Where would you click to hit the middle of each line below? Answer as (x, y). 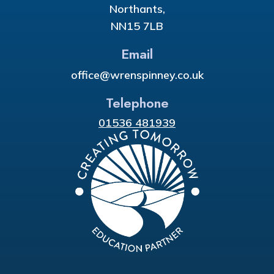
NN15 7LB (137, 26)
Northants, (137, 9)
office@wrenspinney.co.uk (137, 75)
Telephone (137, 102)
